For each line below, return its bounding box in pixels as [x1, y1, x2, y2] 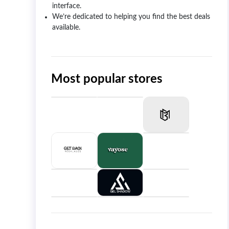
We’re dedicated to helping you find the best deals [52, 13, 210, 20]
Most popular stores [51, 73, 163, 85]
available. [52, 24, 80, 31]
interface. [52, 2, 81, 10]
